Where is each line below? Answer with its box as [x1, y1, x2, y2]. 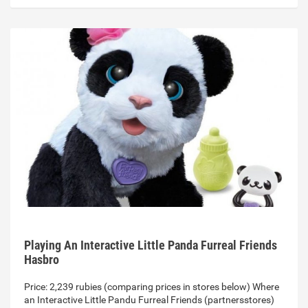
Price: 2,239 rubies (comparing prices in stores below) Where [24, 281, 279, 293]
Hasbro [24, 252, 59, 267]
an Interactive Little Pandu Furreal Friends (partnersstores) [24, 294, 274, 306]
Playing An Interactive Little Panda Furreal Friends [24, 238, 277, 253]
